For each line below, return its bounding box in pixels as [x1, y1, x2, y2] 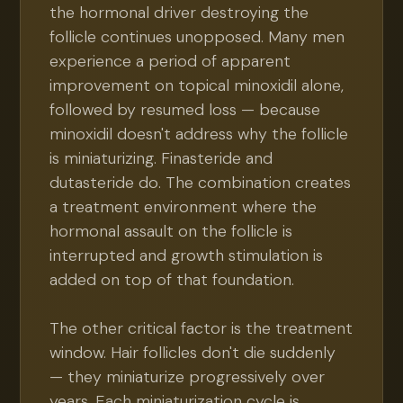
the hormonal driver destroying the [49, 2, 309, 23]
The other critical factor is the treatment [49, 318, 354, 339]
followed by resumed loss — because [49, 99, 321, 121]
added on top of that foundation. [49, 269, 295, 291]
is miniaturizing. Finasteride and [49, 148, 273, 169]
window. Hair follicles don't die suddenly [49, 342, 336, 363]
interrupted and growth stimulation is [49, 245, 324, 266]
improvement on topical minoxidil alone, [49, 75, 345, 96]
